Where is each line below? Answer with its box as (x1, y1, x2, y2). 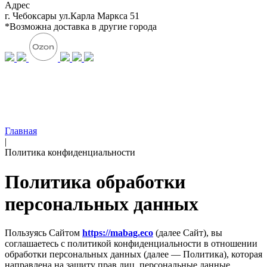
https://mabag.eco (82, 228, 153, 238)
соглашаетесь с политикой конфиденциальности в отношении (5, 238, 257, 249)
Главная (5, 126, 37, 136)
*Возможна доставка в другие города (5, 21, 157, 32)
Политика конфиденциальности (5, 147, 135, 158)
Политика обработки (5, 170, 185, 193)
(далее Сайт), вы (153, 228, 222, 238)
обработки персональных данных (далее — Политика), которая (5, 249, 262, 260)
